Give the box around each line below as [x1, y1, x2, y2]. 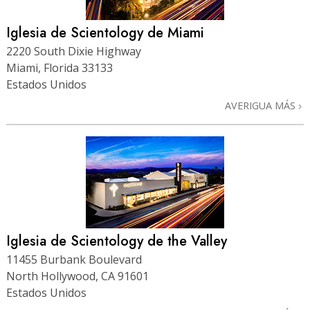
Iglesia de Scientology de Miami [6, 22, 204, 43]
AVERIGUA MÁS [225, 98, 298, 112]
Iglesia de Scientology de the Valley [6, 230, 227, 251]
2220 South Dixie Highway [6, 43, 141, 59]
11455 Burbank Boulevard [6, 251, 142, 267]
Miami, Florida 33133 [6, 60, 113, 75]
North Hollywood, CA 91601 [6, 268, 149, 284]
